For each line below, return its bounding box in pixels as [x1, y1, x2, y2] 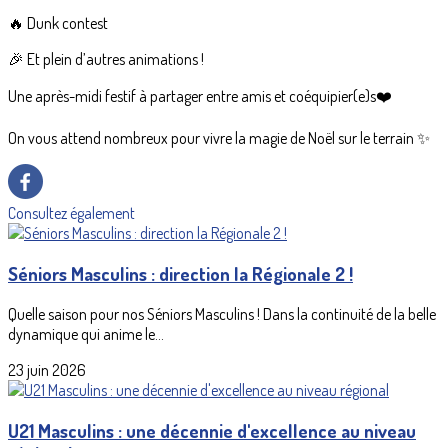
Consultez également [8, 203, 135, 224]
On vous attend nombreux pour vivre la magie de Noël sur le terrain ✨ [8, 128, 430, 149]
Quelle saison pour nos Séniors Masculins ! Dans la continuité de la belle [8, 303, 436, 324]
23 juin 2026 [8, 359, 86, 380]
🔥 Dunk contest [8, 13, 108, 34]
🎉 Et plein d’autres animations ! [8, 49, 204, 70]
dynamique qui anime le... [8, 323, 164, 344]
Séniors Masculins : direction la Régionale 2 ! [8, 262, 353, 286]
